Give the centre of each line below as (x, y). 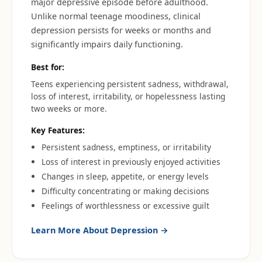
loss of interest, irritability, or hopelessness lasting (128, 96)
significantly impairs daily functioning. (107, 44)
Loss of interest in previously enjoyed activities (131, 162)
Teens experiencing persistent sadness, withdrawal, (130, 84)
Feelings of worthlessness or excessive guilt (125, 206)
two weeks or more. (69, 108)
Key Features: (58, 130)
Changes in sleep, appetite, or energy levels (125, 176)
